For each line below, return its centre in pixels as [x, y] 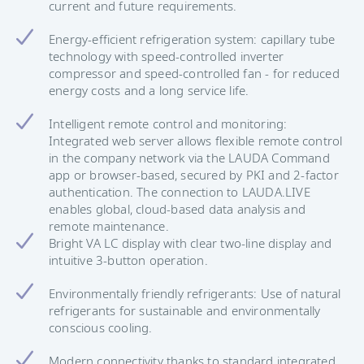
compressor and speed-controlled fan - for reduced [194, 74]
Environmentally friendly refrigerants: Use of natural [195, 294]
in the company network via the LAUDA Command [189, 158]
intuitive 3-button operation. [128, 260]
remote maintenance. [109, 226]
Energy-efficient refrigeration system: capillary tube [192, 39]
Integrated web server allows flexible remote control [196, 141]
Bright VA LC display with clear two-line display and [191, 243]
